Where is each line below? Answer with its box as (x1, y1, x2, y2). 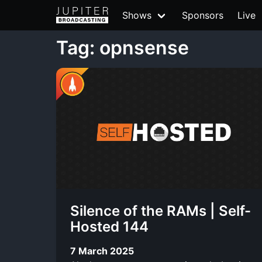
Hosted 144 (70, 218, 149, 235)
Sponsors (182, 9, 223, 21)
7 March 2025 (70, 244, 134, 257)
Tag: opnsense (56, 36, 189, 59)
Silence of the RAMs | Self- (70, 202, 251, 219)
